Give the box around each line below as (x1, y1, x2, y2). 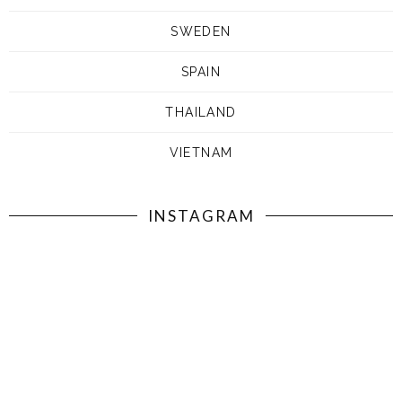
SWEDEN (170, 23, 232, 39)
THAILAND (165, 104, 237, 119)
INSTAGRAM (147, 205, 255, 225)
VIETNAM (169, 144, 233, 160)
